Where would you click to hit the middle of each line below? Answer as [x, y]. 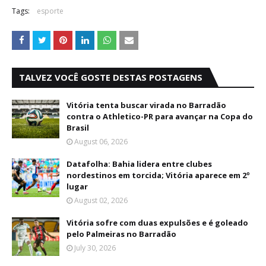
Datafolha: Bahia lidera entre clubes [139, 164]
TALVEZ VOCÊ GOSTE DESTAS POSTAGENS [111, 77]
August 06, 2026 [101, 141]
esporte [50, 11]
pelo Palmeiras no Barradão [121, 234]
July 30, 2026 [95, 248]
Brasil [78, 127]
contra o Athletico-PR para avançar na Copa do [160, 116]
